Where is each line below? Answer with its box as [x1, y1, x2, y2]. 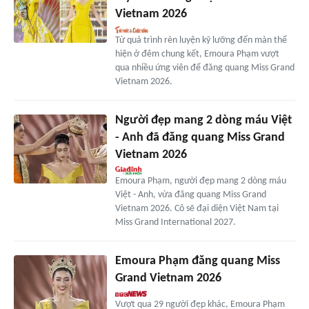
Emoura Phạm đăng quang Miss [114, 254, 280, 268]
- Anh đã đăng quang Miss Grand [114, 130, 285, 144]
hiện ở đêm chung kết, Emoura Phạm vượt [114, 48, 279, 59]
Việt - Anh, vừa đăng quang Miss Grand [114, 189, 266, 200]
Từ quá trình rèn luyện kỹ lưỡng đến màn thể [114, 34, 287, 46]
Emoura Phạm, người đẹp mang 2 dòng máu [114, 175, 286, 186]
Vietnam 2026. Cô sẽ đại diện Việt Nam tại [114, 203, 279, 214]
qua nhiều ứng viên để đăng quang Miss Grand [114, 62, 295, 73]
